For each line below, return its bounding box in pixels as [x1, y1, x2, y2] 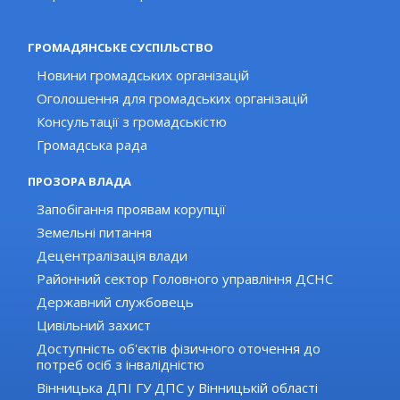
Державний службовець [37, 293, 195, 312]
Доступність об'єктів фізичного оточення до [37, 339, 321, 358]
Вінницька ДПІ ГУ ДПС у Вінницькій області [37, 379, 319, 397]
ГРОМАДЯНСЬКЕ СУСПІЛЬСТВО [28, 39, 214, 56]
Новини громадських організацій [37, 66, 250, 85]
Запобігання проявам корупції [37, 200, 227, 219]
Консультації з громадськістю [37, 112, 228, 131]
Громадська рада [37, 136, 148, 154]
